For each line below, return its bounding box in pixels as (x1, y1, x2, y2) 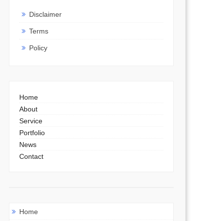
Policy (29, 43, 47, 52)
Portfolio (19, 128, 45, 137)
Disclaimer (29, 10, 62, 18)
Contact (19, 152, 43, 160)
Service (19, 116, 42, 125)
